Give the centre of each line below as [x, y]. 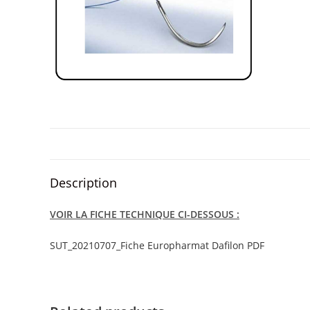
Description [83, 183]
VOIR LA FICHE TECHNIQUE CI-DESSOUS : [145, 214]
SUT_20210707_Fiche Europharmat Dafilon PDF [157, 245]
